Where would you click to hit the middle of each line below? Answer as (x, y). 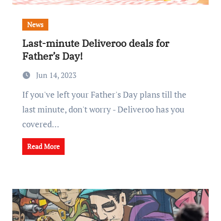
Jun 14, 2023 (56, 75)
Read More (43, 146)
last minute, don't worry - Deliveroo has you (103, 109)
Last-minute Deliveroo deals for (95, 43)
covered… (40, 124)
